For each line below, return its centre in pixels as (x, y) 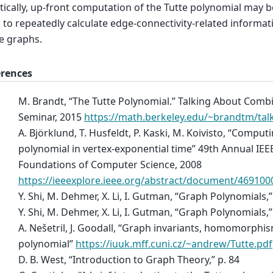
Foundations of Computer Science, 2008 (110, 164)
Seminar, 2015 (51, 117)
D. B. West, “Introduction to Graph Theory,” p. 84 (129, 259)
